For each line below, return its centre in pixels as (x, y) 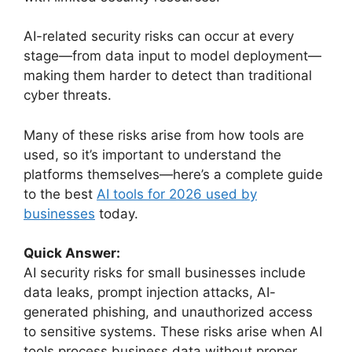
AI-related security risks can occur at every (159, 37)
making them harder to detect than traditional (168, 76)
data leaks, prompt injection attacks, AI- (150, 293)
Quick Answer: (72, 253)
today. (117, 213)
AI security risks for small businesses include (165, 273)
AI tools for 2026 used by (177, 194)
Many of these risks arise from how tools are (164, 135)
